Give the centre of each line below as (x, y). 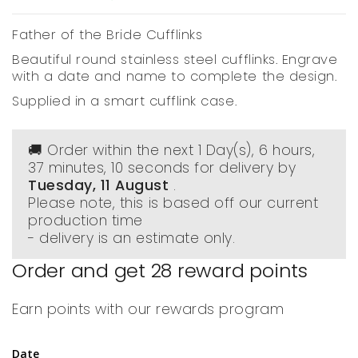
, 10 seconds (147, 168)
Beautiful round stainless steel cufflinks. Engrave (175, 60)
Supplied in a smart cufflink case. (125, 101)
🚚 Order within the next (113, 150)
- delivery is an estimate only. (132, 238)
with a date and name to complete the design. (175, 76)
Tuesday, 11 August (99, 185)
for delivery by (243, 168)
